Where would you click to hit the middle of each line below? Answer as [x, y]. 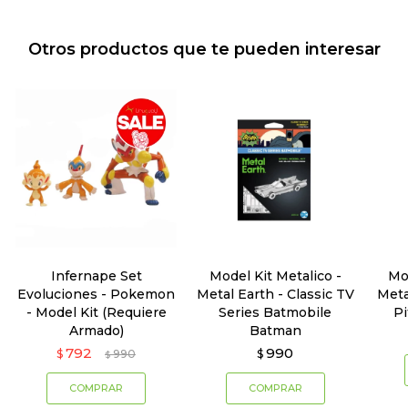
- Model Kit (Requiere [96, 313]
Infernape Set [96, 276]
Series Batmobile [275, 313]
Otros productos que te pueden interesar [204, 49]
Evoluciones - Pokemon [97, 295]
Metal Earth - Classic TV [275, 295]
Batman [275, 331]
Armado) [96, 331]
